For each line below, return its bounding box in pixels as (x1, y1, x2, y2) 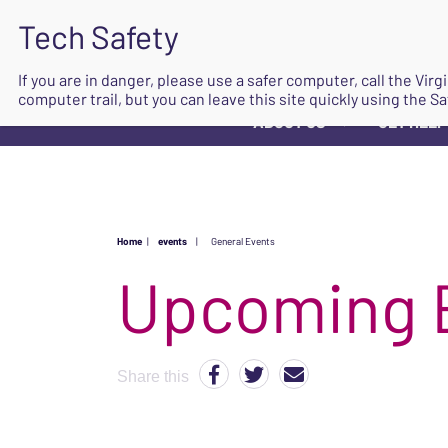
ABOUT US (253, 112, 326, 131)
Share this (117, 368, 189, 385)
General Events (211, 235, 275, 247)
